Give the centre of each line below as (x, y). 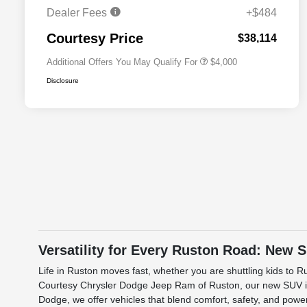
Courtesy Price (95, 39)
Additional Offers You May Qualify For (122, 62)
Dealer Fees (78, 13)
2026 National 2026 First (170, 20)
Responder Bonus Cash (168, 30)
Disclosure (63, 81)
